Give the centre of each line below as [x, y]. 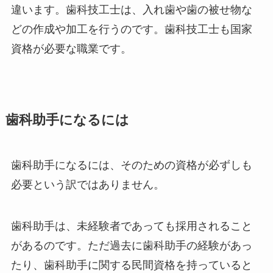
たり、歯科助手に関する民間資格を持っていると [131, 265]
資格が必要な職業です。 [71, 48]
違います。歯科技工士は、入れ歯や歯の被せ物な [131, 9]
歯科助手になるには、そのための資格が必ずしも [131, 165]
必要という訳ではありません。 [87, 184]
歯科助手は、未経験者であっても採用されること [131, 226]
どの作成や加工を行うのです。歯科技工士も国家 [131, 29]
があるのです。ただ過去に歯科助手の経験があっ [131, 245]
